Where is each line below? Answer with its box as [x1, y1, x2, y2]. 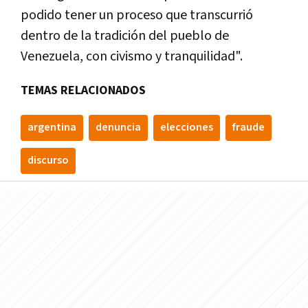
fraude [232, 120, 265, 135]
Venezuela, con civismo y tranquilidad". [21, 47, 243, 66]
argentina [27, 120, 76, 135]
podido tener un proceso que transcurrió [21, 6, 253, 25]
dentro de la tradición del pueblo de [21, 27, 229, 45]
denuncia [96, 120, 141, 135]
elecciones [160, 120, 213, 135]
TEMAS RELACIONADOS [21, 82, 146, 99]
